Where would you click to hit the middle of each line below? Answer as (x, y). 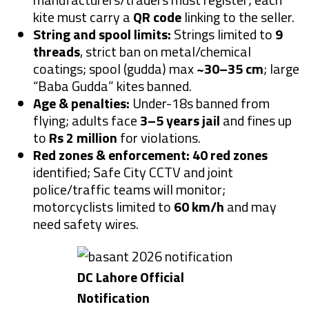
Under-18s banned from (200, 103)
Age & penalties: (81, 103)
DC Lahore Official (130, 277)
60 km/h (199, 207)
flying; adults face (87, 121)
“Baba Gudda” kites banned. (112, 86)
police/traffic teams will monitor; (129, 190)
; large (281, 69)
